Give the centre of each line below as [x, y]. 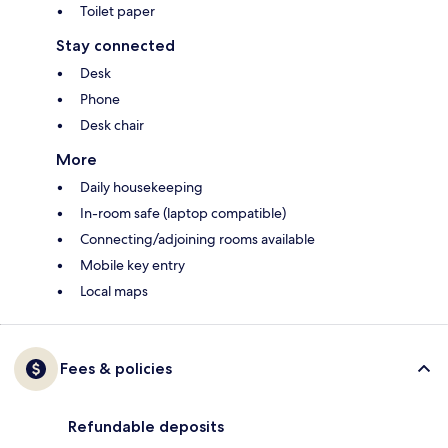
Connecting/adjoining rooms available [197, 239]
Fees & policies [116, 369]
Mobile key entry [132, 265]
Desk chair [112, 125]
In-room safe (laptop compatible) [183, 213]
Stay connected [115, 46]
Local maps [114, 291]
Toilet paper [117, 11]
